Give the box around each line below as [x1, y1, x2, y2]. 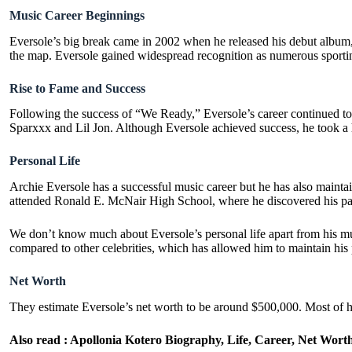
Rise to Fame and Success [9, 81, 145, 95]
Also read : [9, 332, 70, 346]
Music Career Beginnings [9, 8, 145, 22]
